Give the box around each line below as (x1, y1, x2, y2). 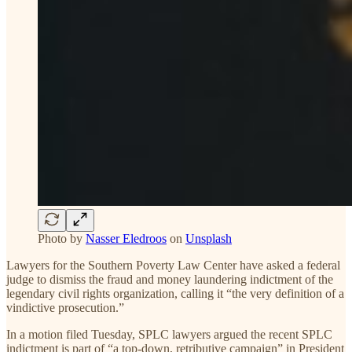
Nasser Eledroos (86, 231, 167, 245)
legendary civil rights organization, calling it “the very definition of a (6, 286, 344, 300)
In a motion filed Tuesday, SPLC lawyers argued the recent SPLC (6, 327, 332, 341)
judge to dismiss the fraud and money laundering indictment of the (6, 272, 333, 286)
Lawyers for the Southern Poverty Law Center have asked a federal (6, 258, 340, 272)
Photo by (38, 231, 86, 245)
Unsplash (185, 231, 232, 245)
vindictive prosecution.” (6, 300, 124, 314)
